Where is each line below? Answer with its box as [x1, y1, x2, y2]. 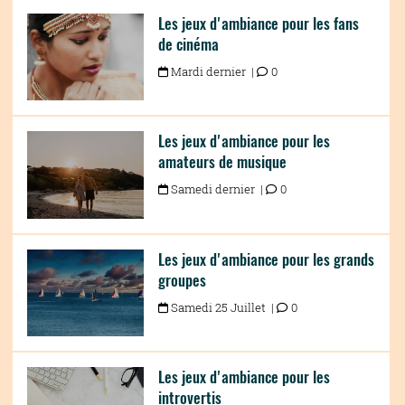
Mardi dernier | [167, 64, 257, 80]
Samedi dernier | [167, 182, 266, 197]
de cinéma [157, 34, 219, 55]
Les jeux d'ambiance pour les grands [157, 249, 374, 269]
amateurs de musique [157, 152, 287, 173]
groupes [157, 269, 206, 290]
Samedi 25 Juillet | [167, 299, 277, 315]
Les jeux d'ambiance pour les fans [157, 14, 359, 34]
